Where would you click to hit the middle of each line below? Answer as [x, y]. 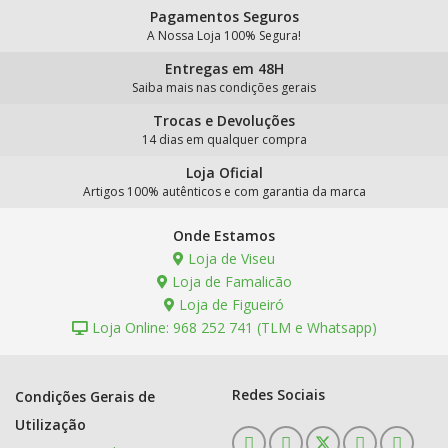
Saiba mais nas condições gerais [224, 87]
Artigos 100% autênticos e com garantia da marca [224, 191]
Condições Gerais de [85, 396]
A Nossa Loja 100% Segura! [224, 35]
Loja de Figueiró [229, 304]
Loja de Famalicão [229, 281]
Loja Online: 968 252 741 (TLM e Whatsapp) [232, 327]
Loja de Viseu [229, 258]
